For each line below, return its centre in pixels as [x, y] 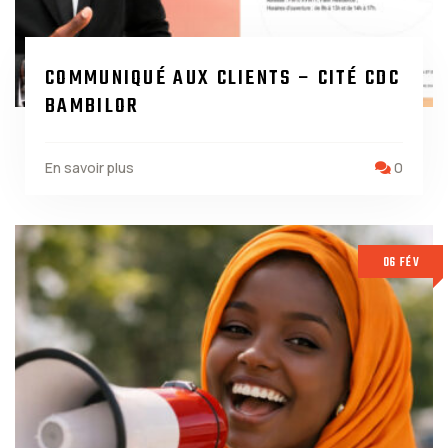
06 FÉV [401, 263]
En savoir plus [89, 167]
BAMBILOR [92, 106]
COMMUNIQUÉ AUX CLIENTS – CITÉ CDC [222, 78]
